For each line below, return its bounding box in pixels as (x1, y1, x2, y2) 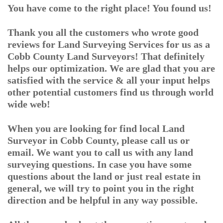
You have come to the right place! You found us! (7, 2, 212, 13)
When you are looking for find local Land (7, 123, 185, 134)
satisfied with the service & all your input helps (7, 75, 210, 86)
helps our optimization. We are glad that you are (7, 63, 215, 74)
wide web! (7, 99, 50, 110)
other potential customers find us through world (7, 87, 214, 98)
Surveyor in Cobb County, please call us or (7, 135, 190, 146)
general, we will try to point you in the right (7, 183, 194, 194)
